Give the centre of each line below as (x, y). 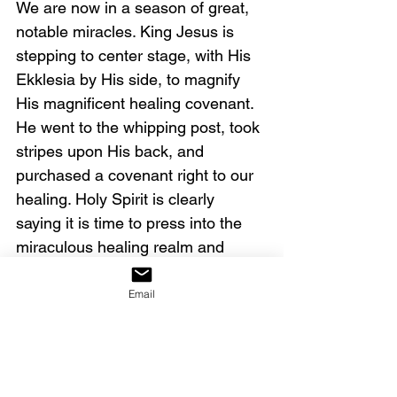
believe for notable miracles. (117, 271)
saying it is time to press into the (131, 223)
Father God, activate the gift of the (138, 366)
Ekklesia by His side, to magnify (130, 79)
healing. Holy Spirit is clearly (117, 199)
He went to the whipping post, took (140, 127)
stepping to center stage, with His (136, 55)
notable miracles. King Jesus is (127, 31)
